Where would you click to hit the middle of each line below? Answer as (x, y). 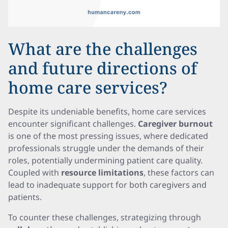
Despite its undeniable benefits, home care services (107, 111)
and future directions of (103, 68)
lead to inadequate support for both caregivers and (107, 185)
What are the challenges (103, 49)
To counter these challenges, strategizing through (105, 217)
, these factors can (179, 173)
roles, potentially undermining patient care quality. (105, 160)
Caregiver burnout (175, 124)
